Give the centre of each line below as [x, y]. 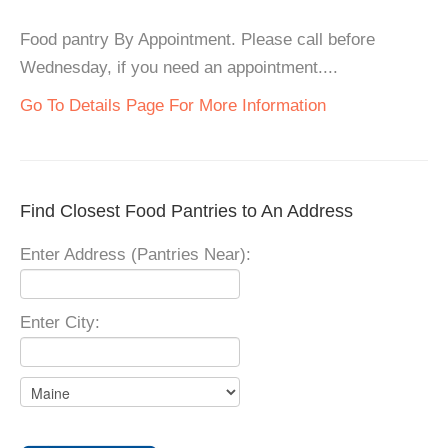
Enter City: [60, 322]
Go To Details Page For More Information [173, 105]
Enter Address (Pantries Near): [135, 254]
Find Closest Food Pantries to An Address [186, 211]
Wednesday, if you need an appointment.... [179, 67]
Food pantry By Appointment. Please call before [197, 39]
